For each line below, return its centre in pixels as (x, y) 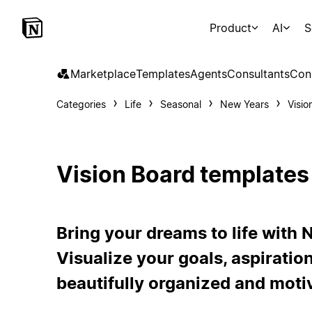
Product (230, 28)
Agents (208, 74)
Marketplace (103, 74)
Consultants (258, 74)
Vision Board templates (182, 175)
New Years (244, 104)
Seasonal (180, 104)
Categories (81, 104)
